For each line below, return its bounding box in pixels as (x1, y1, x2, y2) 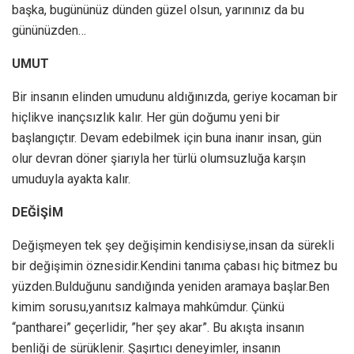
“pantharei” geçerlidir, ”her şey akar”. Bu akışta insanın (12, 320, 304, 336)
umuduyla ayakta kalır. (12, 171, 130, 187)
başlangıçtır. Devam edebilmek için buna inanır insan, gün (12, 130, 322, 146)
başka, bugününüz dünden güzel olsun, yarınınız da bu (12, 2, 304, 18)
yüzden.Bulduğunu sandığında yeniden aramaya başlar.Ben (12, 279, 330, 295)
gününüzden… (12, 23, 86, 39)
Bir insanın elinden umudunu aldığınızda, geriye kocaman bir (12, 89, 337, 105)
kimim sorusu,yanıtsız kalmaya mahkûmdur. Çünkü (12, 299, 284, 315)
